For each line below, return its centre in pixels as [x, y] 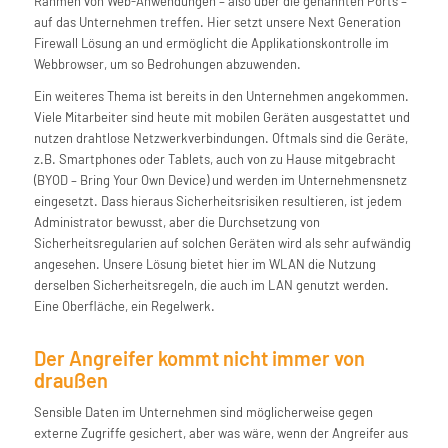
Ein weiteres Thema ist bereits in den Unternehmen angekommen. [221, 96]
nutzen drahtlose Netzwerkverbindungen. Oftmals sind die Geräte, [220, 138]
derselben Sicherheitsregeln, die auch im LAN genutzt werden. [211, 285]
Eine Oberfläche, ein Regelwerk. [124, 306]
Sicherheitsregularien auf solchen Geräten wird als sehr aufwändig [222, 243]
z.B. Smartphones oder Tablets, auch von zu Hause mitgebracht [214, 159]
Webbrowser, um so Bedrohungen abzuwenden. [167, 64]
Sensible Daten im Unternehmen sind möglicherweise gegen [203, 412]
